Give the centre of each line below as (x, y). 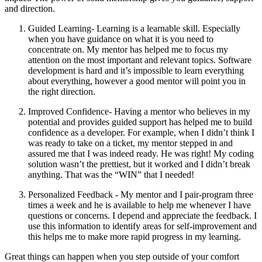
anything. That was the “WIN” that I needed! (111, 175)
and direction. (30, 9)
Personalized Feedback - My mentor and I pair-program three (141, 195)
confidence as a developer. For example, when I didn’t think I (141, 133)
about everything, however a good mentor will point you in (137, 81)
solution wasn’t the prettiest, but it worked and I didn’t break (139, 164)
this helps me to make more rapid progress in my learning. (135, 237)
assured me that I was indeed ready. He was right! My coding (141, 154)
